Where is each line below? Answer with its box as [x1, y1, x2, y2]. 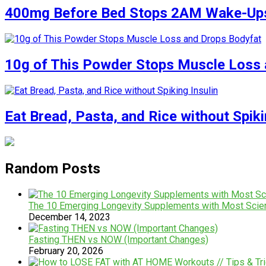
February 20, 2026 [28, 245, 103, 256]
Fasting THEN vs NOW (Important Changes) [28, 233, 208, 245]
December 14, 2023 [28, 211, 110, 223]
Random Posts [5, 160, 100, 177]
